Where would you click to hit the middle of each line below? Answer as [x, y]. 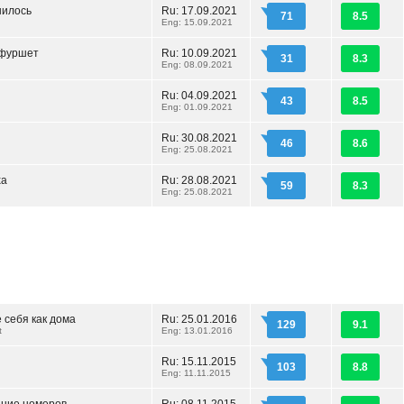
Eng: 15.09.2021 [197, 22]
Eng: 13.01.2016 [197, 331]
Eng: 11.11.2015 [196, 373]
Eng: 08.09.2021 [197, 64]
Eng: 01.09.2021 [197, 107]
